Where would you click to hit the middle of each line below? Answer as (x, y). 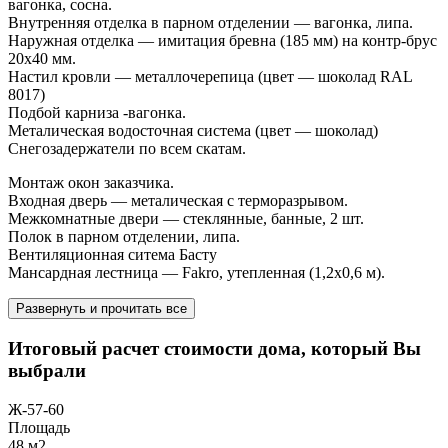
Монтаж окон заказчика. (91, 183)
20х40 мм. (42, 59)
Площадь (39, 427)
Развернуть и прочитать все (101, 309)
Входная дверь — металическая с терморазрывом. (178, 201)
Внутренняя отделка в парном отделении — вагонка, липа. (210, 23)
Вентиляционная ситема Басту (112, 255)
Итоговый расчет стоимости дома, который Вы (214, 348)
